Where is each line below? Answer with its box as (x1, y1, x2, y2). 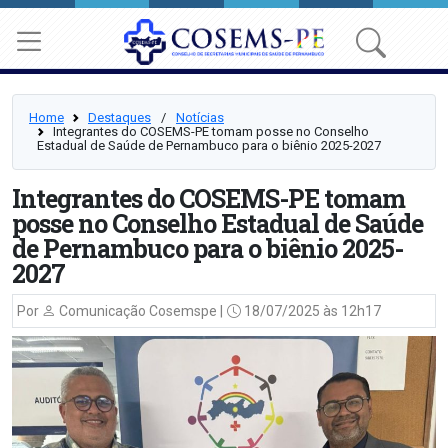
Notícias (176, 110, 224, 125)
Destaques (88, 110, 151, 125)
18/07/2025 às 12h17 (241, 303, 381, 319)
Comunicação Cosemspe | (56, 303, 223, 319)
